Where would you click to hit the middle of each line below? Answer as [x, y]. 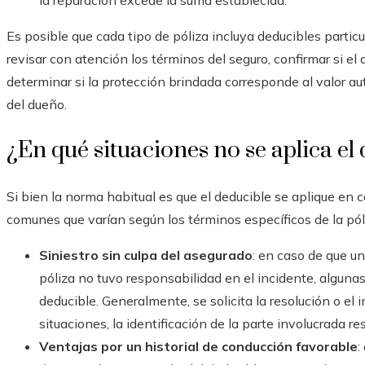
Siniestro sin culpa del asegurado [146, 255]
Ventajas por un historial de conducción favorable [198, 347]
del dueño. [37, 105]
